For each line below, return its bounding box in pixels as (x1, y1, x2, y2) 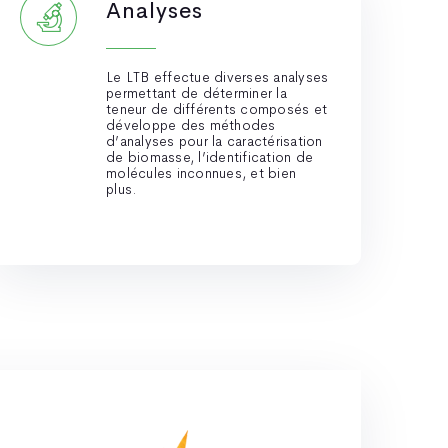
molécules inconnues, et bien (106, 164, 296, 182)
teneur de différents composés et (106, 100, 327, 118)
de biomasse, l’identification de (106, 148, 313, 166)
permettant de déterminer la (106, 84, 287, 102)
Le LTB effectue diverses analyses (106, 68, 329, 86)
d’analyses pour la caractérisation (106, 132, 323, 150)
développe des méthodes (106, 116, 276, 134)
